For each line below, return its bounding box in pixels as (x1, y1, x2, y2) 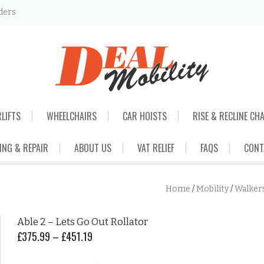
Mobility (196, 184, 229, 194)
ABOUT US (74, 141, 111, 155)
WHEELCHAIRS (47, 109, 97, 123)
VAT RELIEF (137, 141, 174, 155)
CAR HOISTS (123, 109, 167, 123)
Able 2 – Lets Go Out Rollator (17, 216, 148, 228)
